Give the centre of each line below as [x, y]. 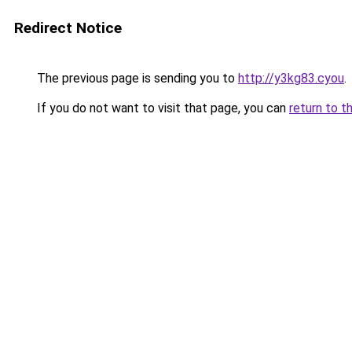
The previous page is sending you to [136, 78]
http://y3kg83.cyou [291, 78]
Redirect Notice [68, 28]
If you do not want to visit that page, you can [161, 108]
